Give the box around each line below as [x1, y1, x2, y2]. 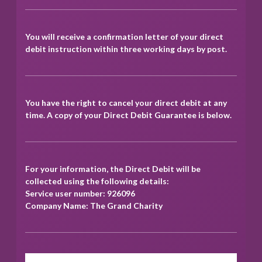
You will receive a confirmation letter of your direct [25, 32, 223, 42]
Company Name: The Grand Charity [25, 201, 163, 211]
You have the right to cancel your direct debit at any [25, 98, 227, 108]
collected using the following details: [25, 176, 169, 187]
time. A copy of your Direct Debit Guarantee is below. [25, 110, 232, 120]
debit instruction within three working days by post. [25, 44, 227, 54]
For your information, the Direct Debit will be [25, 164, 201, 174]
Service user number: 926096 [25, 188, 135, 199]
